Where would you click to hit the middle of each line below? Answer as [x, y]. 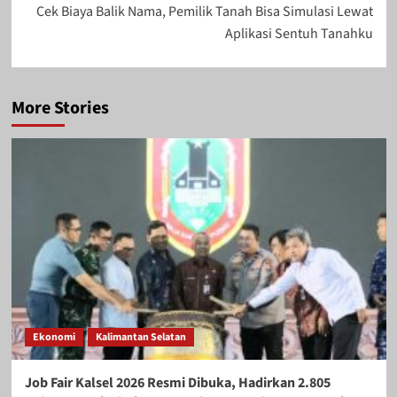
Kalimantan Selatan [140, 337]
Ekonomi [54, 337]
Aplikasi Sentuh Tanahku [299, 33]
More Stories [60, 108]
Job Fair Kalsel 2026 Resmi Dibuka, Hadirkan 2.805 [177, 382]
